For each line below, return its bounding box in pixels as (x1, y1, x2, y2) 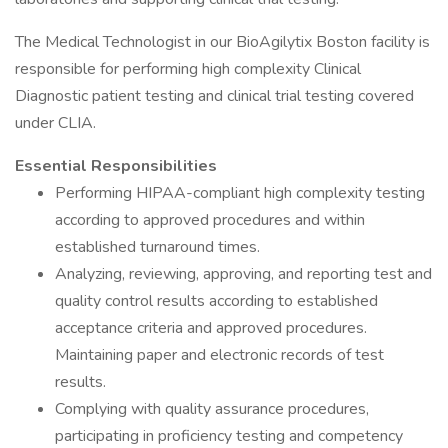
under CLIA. (15, 112, 96, 134)
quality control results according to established (55, 290, 378, 312)
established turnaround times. (55, 236, 260, 258)
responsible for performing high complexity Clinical (15, 58, 361, 80)
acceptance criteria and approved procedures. (55, 317, 367, 339)
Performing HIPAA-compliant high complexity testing (55, 182, 425, 204)
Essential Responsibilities (15, 155, 217, 177)
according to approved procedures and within (55, 209, 365, 231)
